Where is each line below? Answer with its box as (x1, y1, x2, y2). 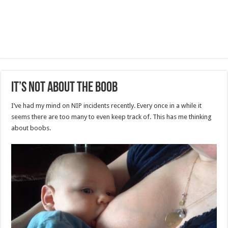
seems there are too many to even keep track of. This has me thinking (11, 113, 212, 121)
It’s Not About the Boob (11, 81, 118, 96)
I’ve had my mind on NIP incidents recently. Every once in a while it (11, 102, 202, 110)
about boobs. (11, 124, 51, 132)
